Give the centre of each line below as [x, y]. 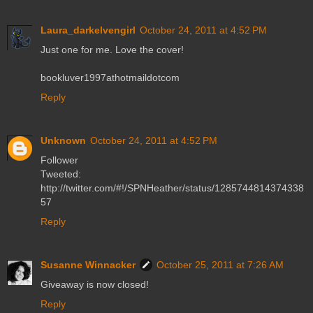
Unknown [63, 141]
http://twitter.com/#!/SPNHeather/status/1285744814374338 [172, 188]
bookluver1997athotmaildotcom [110, 78]
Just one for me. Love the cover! [112, 50]
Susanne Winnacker [88, 265]
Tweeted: [61, 174]
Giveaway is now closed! [95, 285]
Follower [59, 160]
